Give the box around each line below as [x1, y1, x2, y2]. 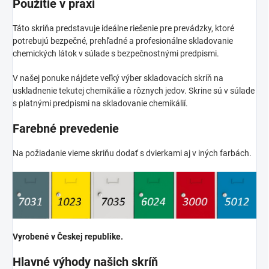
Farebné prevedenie [13, 121, 119, 136]
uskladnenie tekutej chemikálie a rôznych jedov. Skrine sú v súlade [13, 85, 255, 95]
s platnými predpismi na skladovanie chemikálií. [13, 98, 188, 108]
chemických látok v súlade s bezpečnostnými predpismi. [13, 48, 219, 58]
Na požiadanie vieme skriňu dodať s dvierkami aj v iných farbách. [13, 148, 252, 158]
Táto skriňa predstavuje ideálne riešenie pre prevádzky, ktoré [13, 23, 234, 33]
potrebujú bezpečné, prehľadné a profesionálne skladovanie [13, 35, 233, 46]
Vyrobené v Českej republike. [13, 231, 123, 241]
